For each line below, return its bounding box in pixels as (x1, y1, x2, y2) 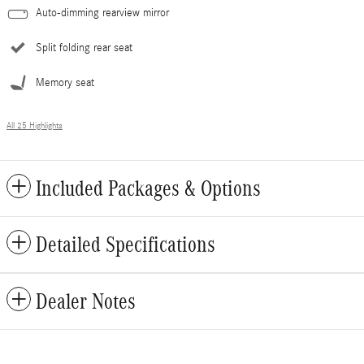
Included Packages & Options (36, 175, 261, 201)
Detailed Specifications (36, 232, 215, 257)
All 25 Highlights (6, 120, 63, 131)
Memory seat (36, 76, 94, 89)
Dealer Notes (36, 288, 136, 314)
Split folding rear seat (36, 41, 132, 54)
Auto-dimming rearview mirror (36, 6, 169, 19)
